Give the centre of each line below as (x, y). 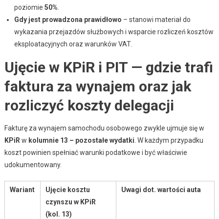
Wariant (22, 189)
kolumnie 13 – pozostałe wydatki (81, 140)
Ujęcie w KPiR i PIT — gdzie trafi (109, 67)
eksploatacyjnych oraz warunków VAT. (73, 44)
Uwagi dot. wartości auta (161, 189)
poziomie (29, 7)
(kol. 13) (58, 214)
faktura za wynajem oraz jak (98, 86)
